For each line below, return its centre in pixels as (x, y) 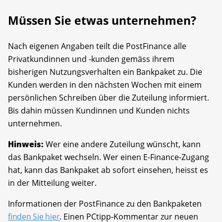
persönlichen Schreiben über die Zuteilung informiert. (109, 98)
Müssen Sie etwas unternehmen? (102, 21)
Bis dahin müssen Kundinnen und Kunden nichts (99, 111)
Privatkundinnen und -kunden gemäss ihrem (91, 59)
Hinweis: (26, 144)
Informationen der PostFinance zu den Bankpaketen (105, 204)
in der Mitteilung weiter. (52, 183)
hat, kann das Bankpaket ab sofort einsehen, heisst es (108, 170)
